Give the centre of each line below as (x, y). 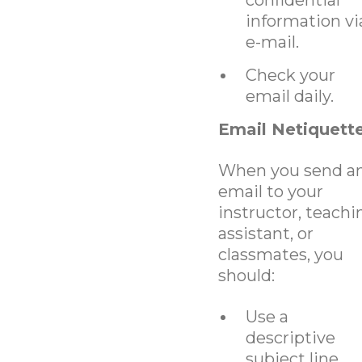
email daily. (289, 96)
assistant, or (265, 233)
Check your (290, 75)
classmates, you (280, 254)
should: (246, 275)
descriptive (290, 337)
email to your (270, 191)
